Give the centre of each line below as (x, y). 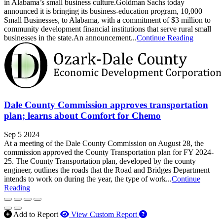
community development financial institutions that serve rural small (108, 29)
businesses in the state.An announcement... (70, 37)
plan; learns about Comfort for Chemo (82, 115)
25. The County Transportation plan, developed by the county (100, 161)
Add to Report (36, 215)
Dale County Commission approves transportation (106, 105)
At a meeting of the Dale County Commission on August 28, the (104, 144)
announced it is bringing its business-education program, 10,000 (103, 11)
